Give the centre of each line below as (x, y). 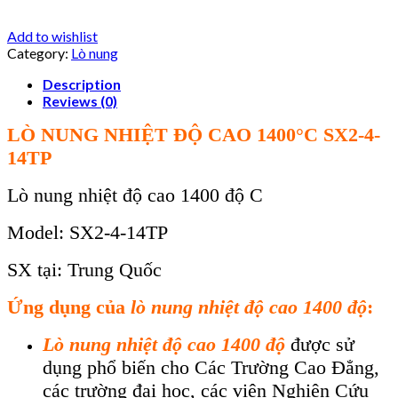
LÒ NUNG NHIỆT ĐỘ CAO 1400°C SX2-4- (194, 135)
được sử (320, 345)
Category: (39, 53)
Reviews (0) (80, 101)
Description (82, 84)
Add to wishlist (52, 36)
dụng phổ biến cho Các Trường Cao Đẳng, (211, 368)
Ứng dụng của (69, 307)
